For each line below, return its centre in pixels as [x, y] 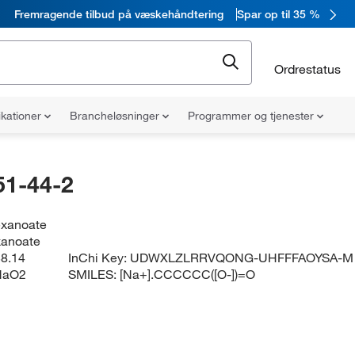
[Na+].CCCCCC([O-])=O [188, 274]
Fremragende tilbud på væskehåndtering [119, 14]
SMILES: [94, 274]
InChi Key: [99, 258]
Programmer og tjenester [252, 116]
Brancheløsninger [116, 116]
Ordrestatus [307, 69]
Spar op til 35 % [279, 14]
